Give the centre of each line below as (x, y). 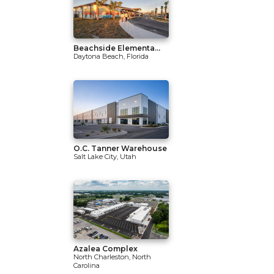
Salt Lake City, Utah (105, 157)
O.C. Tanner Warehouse (120, 148)
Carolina (87, 265)
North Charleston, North (112, 257)
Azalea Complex (106, 249)
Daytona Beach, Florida (111, 56)
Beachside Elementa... (117, 48)
